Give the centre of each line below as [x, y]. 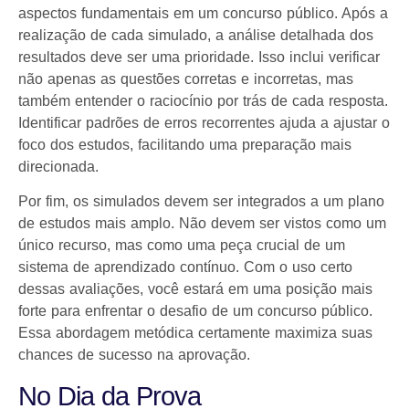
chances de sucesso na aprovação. [134, 355]
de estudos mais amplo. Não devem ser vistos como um [202, 224]
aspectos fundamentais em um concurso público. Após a [203, 13]
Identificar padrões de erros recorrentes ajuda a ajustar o [204, 122]
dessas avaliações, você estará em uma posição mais [195, 289]
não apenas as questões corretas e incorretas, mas [186, 79]
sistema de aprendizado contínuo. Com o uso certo [185, 267]
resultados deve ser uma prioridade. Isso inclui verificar [199, 57]
